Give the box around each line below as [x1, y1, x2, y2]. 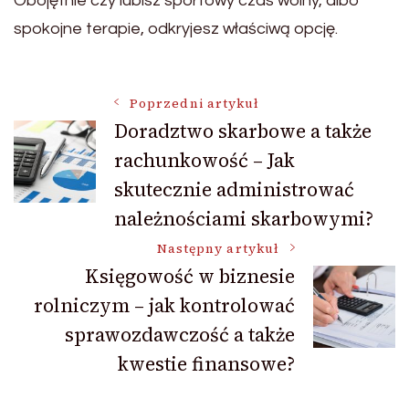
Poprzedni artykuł [130, 95, 260, 113]
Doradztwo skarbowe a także [114, 118, 372, 145]
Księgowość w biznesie [85, 263, 295, 290]
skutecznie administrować [114, 176, 354, 204]
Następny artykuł [156, 240, 279, 258]
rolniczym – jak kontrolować [34, 292, 295, 320]
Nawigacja [13, 91, 193, 142]
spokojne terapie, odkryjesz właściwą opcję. [14, 20, 338, 38]
